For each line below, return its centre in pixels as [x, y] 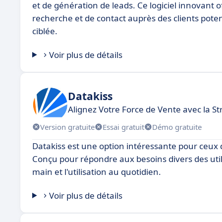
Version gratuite [67, 127]
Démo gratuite [177, 127]
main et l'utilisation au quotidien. [97, 172]
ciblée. [45, 31]
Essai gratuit [123, 127]
